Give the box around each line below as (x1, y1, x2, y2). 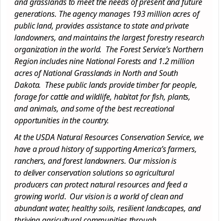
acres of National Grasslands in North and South (14, 68, 179, 78)
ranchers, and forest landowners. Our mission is (14, 155, 177, 166)
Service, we (164, 132, 204, 143)
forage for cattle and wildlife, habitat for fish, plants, (14, 91, 191, 102)
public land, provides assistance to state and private (14, 20, 189, 31)
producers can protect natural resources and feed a (14, 179, 187, 190)
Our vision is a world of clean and (70, 191, 184, 202)
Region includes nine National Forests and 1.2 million (14, 56, 194, 67)
